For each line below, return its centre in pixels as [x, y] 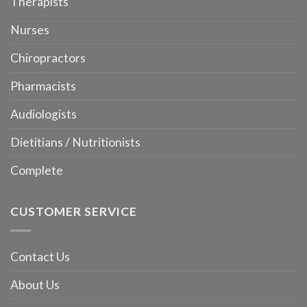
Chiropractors [48, 58]
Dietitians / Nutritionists [75, 142]
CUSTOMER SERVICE [74, 212]
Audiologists [44, 114]
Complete [37, 170]
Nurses [30, 29]
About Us [35, 285]
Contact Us [40, 257]
